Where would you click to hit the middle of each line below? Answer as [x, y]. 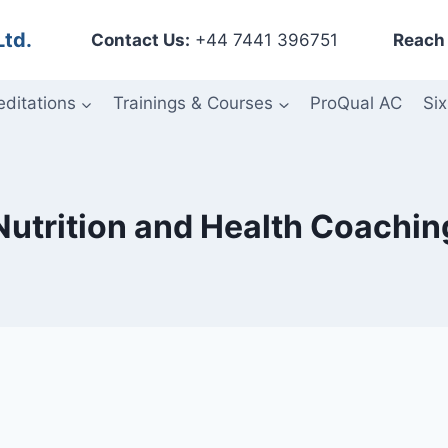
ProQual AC [356, 103]
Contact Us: [140, 39]
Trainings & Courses [193, 103]
